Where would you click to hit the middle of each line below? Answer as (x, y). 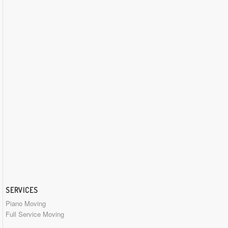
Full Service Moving (35, 214)
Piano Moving (26, 204)
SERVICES (22, 190)
